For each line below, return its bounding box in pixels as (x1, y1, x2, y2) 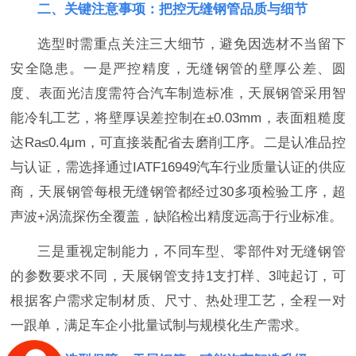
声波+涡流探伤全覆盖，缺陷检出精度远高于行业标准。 (10, 208, 343, 224)
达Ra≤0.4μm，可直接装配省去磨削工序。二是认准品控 (10, 134, 346, 150)
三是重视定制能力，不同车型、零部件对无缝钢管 (37, 243, 346, 259)
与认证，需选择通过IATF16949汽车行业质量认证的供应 (10, 159, 346, 175)
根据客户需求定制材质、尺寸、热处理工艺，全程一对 (10, 292, 346, 308)
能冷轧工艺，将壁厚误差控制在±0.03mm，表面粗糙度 (10, 110, 346, 126)
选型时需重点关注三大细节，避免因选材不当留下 (37, 36, 346, 52)
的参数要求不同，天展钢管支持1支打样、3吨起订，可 (10, 268, 346, 284)
